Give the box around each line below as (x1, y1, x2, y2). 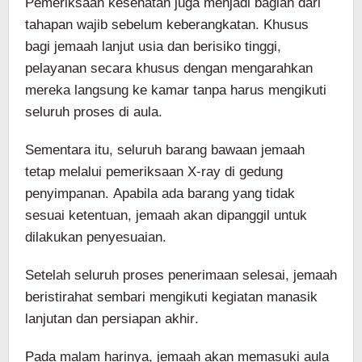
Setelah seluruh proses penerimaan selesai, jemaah (25, 262, 337, 288)
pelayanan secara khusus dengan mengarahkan (25, 55, 313, 81)
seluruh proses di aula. (25, 99, 162, 124)
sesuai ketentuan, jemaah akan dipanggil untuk (25, 202, 307, 228)
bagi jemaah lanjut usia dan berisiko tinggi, (25, 33, 281, 59)
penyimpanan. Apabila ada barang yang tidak (25, 180, 295, 206)
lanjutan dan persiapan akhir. (25, 305, 199, 331)
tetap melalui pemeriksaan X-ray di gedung (25, 158, 283, 184)
